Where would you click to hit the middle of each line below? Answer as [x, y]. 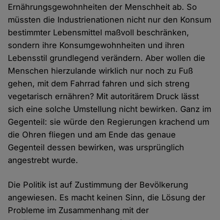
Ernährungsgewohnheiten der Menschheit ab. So [103, 7]
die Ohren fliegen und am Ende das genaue [92, 135]
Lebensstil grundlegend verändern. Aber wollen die [107, 58]
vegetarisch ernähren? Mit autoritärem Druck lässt [104, 96]
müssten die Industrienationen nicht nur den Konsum [110, 20]
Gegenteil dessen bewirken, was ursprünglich [96, 148]
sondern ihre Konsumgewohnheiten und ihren [96, 45]
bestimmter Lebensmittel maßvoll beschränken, [99, 33]
